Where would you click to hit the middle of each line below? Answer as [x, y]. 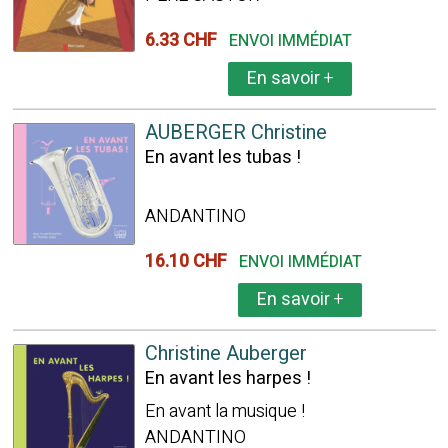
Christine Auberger [225, 353]
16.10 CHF [189, 261]
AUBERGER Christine [235, 132]
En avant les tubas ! [222, 157]
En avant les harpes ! [227, 378]
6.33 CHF [184, 40]
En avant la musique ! [224, 411]
